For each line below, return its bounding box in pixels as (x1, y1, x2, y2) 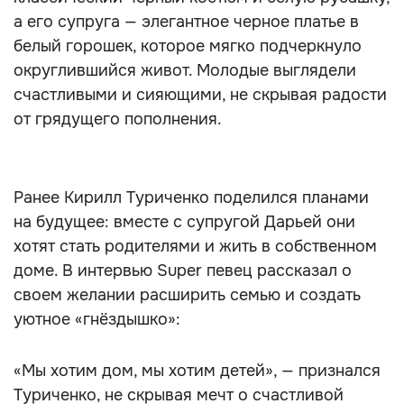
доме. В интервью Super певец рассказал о (14, 261, 352, 280)
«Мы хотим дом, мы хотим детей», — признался (14, 361, 381, 381)
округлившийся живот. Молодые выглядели (14, 60, 356, 80)
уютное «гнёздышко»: (14, 309, 180, 329)
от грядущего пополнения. (14, 109, 222, 129)
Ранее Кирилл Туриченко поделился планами (14, 188, 369, 207)
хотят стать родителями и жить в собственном (14, 236, 377, 256)
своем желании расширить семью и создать (14, 285, 361, 305)
